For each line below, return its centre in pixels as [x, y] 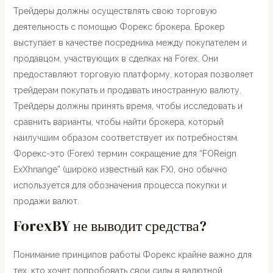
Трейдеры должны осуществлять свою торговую [115, 11]
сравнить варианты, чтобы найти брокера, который [118, 122]
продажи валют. [46, 201]
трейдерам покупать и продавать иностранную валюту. [127, 90]
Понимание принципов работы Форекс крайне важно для [132, 255]
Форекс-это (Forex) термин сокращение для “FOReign [125, 154]
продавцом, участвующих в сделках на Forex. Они [115, 58]
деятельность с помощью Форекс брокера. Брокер [119, 27]
